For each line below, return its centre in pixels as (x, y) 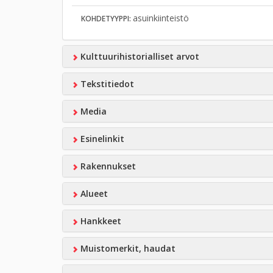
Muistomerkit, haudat (126, 248)
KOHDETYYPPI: (107, 19)
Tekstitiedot (106, 84)
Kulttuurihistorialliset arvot (138, 56)
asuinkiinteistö (161, 18)
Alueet (93, 193)
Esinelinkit (101, 139)
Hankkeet (99, 221)
